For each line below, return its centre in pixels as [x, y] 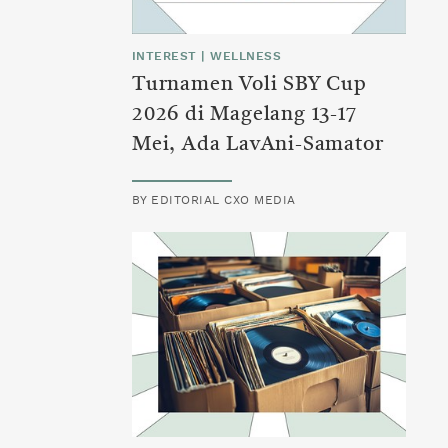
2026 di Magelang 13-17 [244, 115]
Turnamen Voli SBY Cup [249, 85]
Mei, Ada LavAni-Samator [258, 145]
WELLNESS [246, 56]
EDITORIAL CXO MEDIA [223, 200]
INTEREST [164, 56]
